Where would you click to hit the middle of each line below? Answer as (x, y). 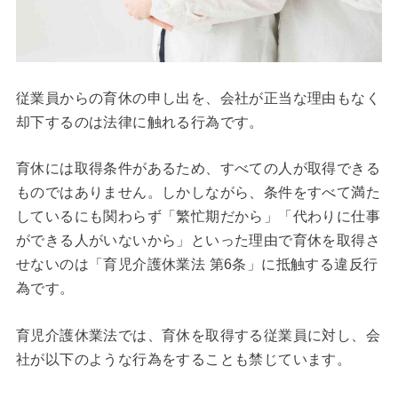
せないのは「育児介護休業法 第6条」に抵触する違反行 (197, 265)
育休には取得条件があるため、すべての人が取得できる (198, 169)
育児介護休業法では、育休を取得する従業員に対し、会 (198, 336)
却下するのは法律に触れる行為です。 (139, 122)
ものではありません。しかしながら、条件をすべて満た (198, 193)
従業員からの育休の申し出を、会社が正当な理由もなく (198, 98)
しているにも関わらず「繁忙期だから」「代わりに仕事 (198, 217)
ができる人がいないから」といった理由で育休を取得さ (198, 241)
